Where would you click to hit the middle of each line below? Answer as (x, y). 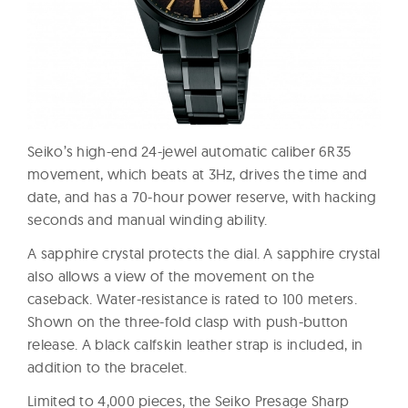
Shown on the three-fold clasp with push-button (188, 321)
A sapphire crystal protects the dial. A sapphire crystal (204, 253)
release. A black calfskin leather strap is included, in (195, 344)
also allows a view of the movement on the (171, 275)
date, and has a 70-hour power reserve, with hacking (202, 196)
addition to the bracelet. (107, 367)
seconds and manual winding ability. (148, 219)
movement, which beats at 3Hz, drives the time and (198, 173)
